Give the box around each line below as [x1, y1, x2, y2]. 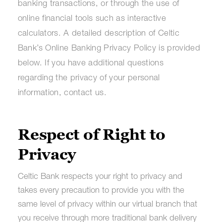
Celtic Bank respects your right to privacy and [17, 173, 182, 182]
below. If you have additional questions [17, 59, 164, 68]
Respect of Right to [17, 126, 166, 144]
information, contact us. [17, 89, 107, 98]
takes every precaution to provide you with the [17, 187, 184, 196]
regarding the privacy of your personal [17, 74, 160, 83]
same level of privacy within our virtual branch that [17, 201, 197, 210]
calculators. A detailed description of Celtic [17, 30, 179, 39]
